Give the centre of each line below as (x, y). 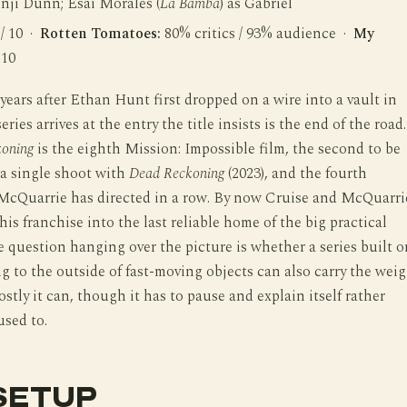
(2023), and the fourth (295, 174)
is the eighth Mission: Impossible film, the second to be (217, 150)
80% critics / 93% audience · (257, 35)
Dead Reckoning (176, 174)
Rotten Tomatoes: (100, 35)
